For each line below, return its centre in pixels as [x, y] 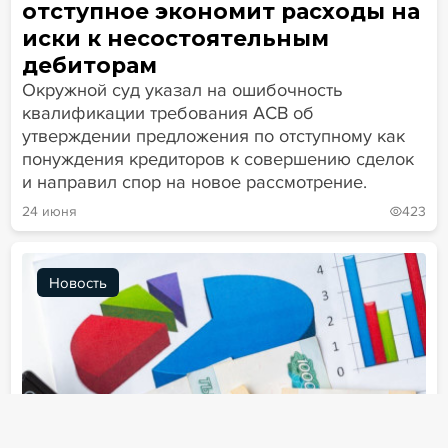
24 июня [49, 211]
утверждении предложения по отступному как [213, 135]
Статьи [156, 428]
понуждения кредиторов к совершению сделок [217, 158]
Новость [77, 282]
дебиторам [89, 64]
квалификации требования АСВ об [167, 112]
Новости [65, 428]
